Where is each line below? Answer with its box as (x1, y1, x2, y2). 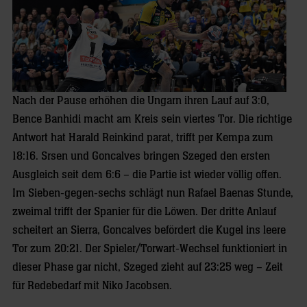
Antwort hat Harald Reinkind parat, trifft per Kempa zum (12, 131, 273, 144)
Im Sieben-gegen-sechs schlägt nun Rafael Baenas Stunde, (12, 186, 293, 199)
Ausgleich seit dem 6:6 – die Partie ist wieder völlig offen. (12, 168, 282, 181)
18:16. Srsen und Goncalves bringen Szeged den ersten (12, 149, 270, 162)
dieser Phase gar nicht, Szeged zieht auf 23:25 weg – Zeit (12, 260, 283, 273)
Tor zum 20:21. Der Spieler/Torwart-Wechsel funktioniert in (12, 242, 287, 255)
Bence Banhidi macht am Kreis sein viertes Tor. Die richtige (12, 112, 292, 125)
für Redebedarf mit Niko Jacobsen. (12, 279, 172, 292)
